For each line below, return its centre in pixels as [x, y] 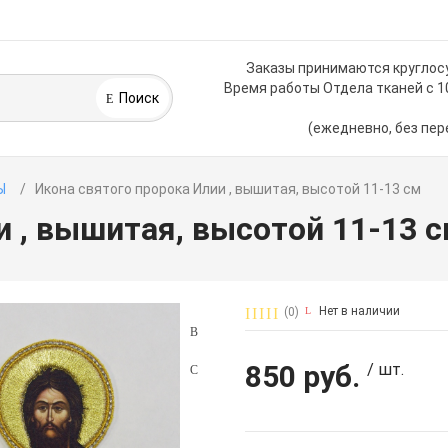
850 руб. [303, 377]
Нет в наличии [359, 311]
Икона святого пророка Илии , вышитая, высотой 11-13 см [228, 189]
